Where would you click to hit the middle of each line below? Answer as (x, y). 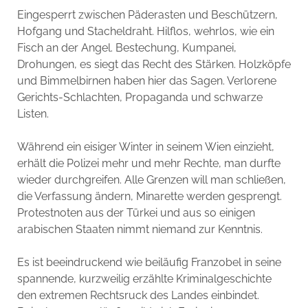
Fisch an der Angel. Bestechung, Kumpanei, (126, 48)
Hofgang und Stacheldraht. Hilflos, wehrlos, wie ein (145, 31)
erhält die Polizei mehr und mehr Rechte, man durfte (148, 163)
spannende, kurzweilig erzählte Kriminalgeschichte (144, 279)
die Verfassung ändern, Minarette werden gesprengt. (149, 196)
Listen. (33, 114)
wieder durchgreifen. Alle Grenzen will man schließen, (151, 180)
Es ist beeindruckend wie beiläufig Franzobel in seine (149, 262)
